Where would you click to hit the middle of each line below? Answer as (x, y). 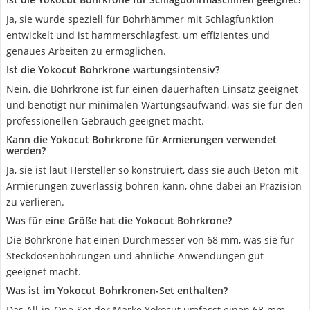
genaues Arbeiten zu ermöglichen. (86, 51)
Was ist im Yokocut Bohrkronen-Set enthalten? (117, 290)
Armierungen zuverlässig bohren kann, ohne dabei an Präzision (154, 186)
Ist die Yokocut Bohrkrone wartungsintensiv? (113, 70)
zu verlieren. (35, 202)
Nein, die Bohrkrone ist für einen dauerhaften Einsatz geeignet (152, 89)
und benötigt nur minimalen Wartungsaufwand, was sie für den (155, 105)
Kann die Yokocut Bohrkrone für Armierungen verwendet (142, 139)
